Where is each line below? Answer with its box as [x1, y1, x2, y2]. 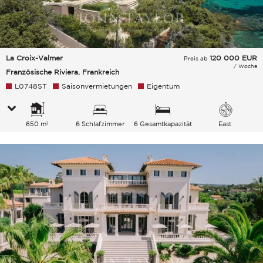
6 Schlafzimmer [75, 120, 124, 128]
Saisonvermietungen [62, 82, 132, 90]
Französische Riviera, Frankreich [6, 68, 119, 76]
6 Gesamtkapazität [133, 120, 192, 128]
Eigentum [147, 82, 180, 90]
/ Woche [234, 63, 257, 70]
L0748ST [15, 82, 47, 90]
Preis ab [184, 55, 210, 62]
